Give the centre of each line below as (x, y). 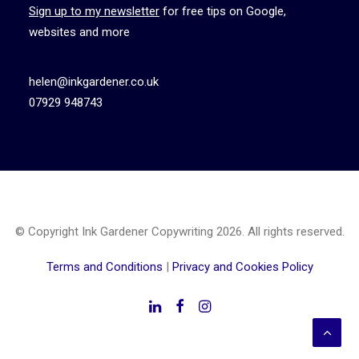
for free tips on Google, (223, 11)
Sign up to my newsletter (94, 11)
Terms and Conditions (104, 267)
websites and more (79, 32)
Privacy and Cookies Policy (242, 267)
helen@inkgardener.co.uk (94, 82)
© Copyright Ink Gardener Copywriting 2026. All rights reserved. (179, 232)
